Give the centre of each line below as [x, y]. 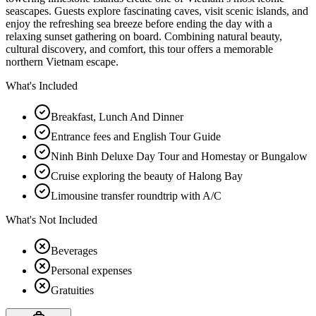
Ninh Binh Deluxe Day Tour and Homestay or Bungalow [179, 156]
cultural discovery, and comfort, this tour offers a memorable [139, 49]
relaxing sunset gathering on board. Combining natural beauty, [144, 36]
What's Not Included [51, 219]
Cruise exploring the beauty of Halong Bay [147, 176]
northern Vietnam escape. [62, 61]
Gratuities [72, 290]
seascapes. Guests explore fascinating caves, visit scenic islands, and [157, 11]
